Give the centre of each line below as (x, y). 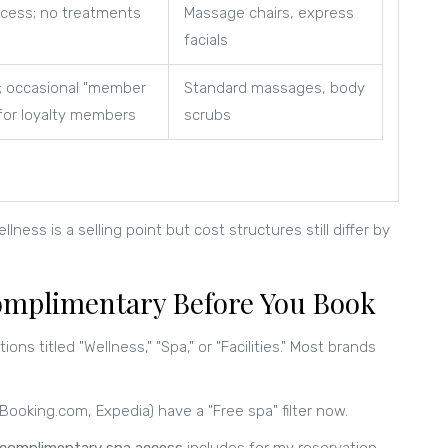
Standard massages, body (274, 87)
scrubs (207, 114)
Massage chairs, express (269, 12)
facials (206, 39)
